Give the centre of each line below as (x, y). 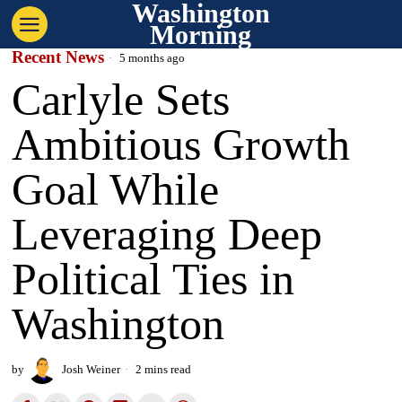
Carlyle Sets (121, 100)
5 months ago (151, 58)
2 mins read (162, 369)
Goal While (116, 189)
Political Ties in (153, 279)
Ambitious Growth (181, 144)
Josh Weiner (92, 369)
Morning (201, 35)
